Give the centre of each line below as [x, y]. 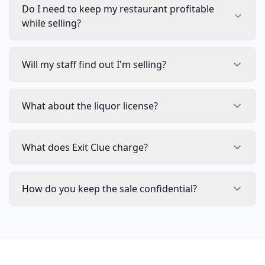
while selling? [51, 23]
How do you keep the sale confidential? [109, 189]
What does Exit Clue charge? [85, 147]
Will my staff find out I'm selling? [94, 64]
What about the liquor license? [90, 106]
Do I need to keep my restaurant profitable [118, 9]
